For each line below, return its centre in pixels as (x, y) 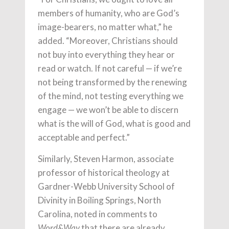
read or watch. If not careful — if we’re (110, 68)
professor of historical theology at (104, 172)
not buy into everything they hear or (106, 54)
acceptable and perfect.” (84, 137)
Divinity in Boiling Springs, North (99, 200)
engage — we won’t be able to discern (108, 109)
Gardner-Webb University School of (106, 186)
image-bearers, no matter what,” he (105, 27)
